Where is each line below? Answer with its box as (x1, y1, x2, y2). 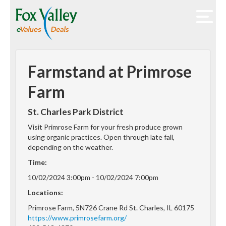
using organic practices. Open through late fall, (28, 133, 175, 142)
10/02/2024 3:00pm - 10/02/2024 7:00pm (28, 173, 158, 182)
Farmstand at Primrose (28, 62, 192, 82)
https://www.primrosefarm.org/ (28, 213, 127, 222)
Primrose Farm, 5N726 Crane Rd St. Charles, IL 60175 (28, 203, 194, 212)
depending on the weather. (28, 143, 113, 152)
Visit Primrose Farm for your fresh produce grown (28, 123, 183, 132)
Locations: (28, 188, 63, 197)
